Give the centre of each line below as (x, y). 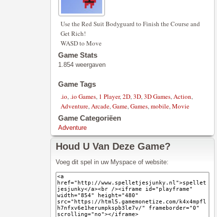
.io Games (83, 96)
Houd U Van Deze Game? (113, 146)
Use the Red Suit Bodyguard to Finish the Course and (130, 24)
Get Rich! (73, 33)
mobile (160, 106)
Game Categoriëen (90, 118)
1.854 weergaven (82, 65)
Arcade (100, 106)
